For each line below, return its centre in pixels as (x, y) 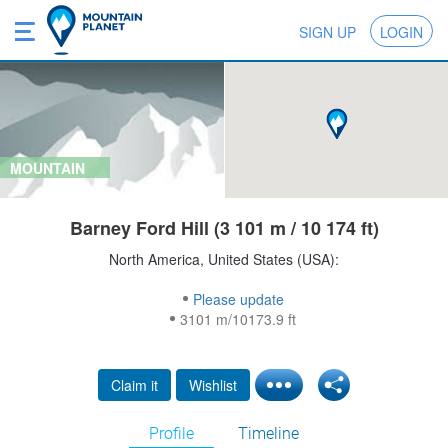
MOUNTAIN (47, 168)
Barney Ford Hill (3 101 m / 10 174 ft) (224, 228)
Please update (238, 299)
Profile (171, 434)
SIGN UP (327, 32)
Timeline (268, 434)
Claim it (134, 385)
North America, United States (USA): (223, 259)
